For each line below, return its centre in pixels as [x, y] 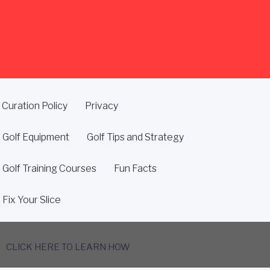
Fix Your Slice [32, 200]
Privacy [102, 106]
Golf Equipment [36, 137]
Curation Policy [35, 106]
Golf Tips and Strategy [136, 137]
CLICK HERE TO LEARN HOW [68, 247]
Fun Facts [136, 168]
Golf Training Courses [50, 168]
